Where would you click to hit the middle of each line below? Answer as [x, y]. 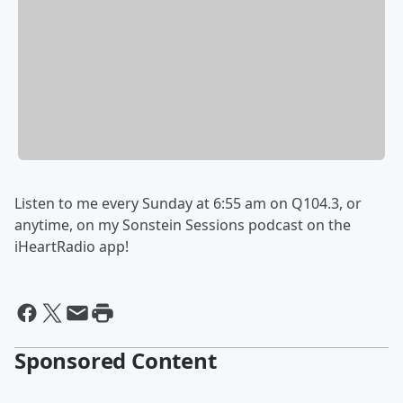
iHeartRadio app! [72, 246]
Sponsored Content [116, 360]
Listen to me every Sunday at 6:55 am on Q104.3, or [188, 203]
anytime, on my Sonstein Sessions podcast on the [183, 224]
